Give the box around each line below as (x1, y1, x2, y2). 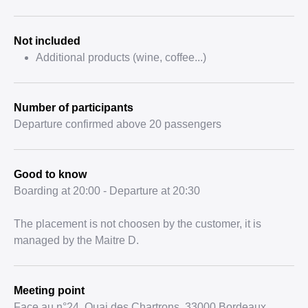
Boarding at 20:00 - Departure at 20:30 (14, 185, 200, 197)
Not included (14, 35, 80, 47)
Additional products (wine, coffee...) (36, 52, 206, 63)
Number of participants (14, 102, 133, 113)
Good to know (14, 168, 87, 180)
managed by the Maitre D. (14, 234, 139, 246)
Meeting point (14, 285, 85, 296)
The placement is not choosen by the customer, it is (14, 218, 261, 230)
